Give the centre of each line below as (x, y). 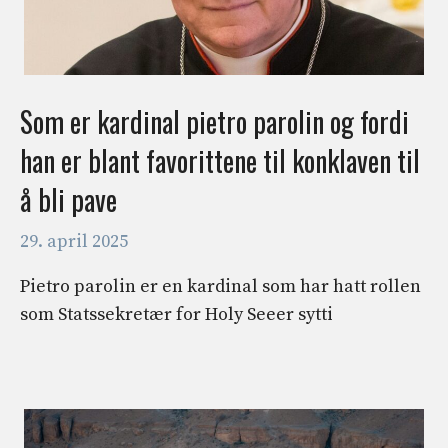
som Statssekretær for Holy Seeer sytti (176, 314)
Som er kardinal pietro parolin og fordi (214, 121)
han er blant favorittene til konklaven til (220, 160)
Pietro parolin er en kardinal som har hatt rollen (220, 286)
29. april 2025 (74, 241)
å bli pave (68, 199)
